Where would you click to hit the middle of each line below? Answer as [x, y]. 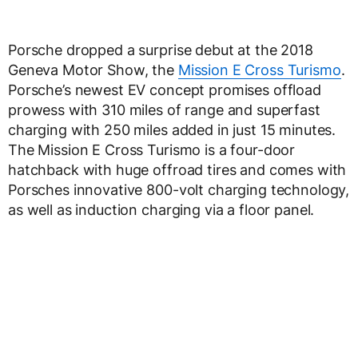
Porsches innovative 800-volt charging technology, [179, 190]
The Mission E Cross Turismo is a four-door [152, 150]
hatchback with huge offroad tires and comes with [177, 170]
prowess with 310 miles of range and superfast [164, 110]
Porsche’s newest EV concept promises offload [165, 90]
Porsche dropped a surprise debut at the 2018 [161, 50]
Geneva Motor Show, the [93, 70]
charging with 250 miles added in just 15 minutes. [172, 130]
